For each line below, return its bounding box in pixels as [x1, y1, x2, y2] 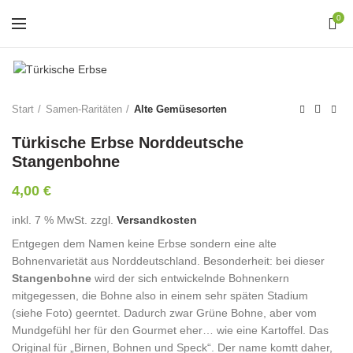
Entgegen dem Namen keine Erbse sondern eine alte [12, 237, 277, 251]
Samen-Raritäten [46, 103, 122, 116]
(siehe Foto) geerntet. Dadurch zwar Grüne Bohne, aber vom [12, 307, 317, 320]
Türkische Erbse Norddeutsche [12, 134, 243, 152]
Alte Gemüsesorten [134, 103, 227, 116]
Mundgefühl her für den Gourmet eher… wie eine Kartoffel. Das [12, 324, 329, 337]
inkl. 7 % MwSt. [12, 214, 87, 227]
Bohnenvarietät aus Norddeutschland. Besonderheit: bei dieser [12, 255, 325, 268]
